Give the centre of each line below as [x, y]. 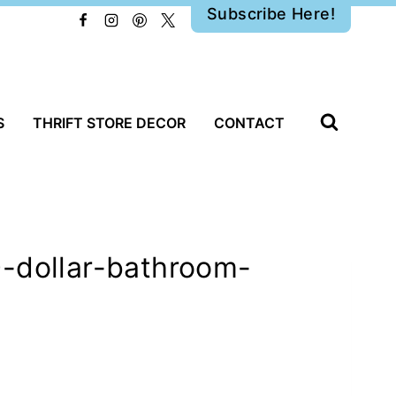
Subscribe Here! [271, 13]
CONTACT [249, 123]
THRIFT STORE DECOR [109, 123]
